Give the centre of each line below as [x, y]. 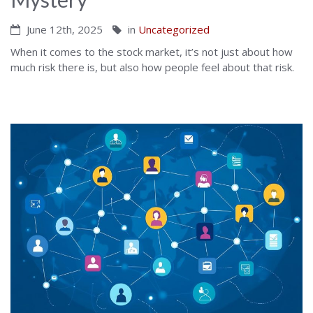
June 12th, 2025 [63, 30]
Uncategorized [174, 30]
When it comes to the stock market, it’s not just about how [152, 52]
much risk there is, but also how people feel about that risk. [152, 67]
